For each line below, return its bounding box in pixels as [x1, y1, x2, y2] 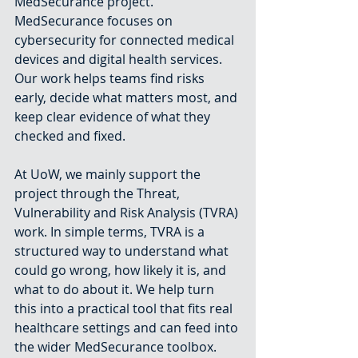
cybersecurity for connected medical [14, 31, 237, 49]
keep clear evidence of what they [14, 108, 213, 125]
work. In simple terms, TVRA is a [14, 223, 208, 241]
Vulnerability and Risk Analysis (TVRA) [14, 204, 241, 221]
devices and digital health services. [14, 50, 225, 68]
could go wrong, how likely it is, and [14, 261, 229, 279]
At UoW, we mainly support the [14, 165, 204, 183]
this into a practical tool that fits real [14, 300, 236, 317]
